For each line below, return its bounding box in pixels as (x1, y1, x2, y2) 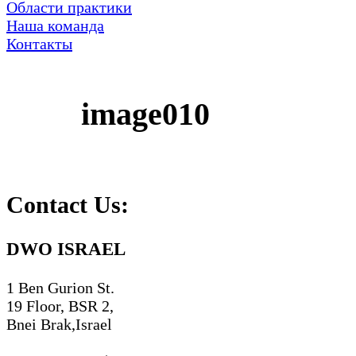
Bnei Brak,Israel (6, 315, 112, 333)
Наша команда (6, 17, 104, 34)
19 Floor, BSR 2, (6, 296, 114, 315)
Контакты (6, 35, 72, 52)
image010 (81, 95, 210, 132)
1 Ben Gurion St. (6, 278, 114, 296)
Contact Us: (6, 192, 129, 219)
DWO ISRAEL (6, 238, 126, 260)
